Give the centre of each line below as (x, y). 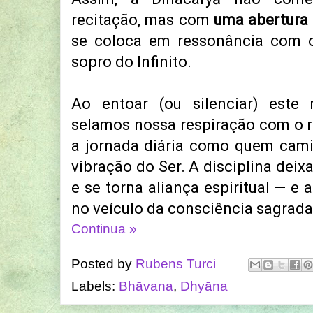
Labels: (95, 286)
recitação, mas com (143, 20)
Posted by (103, 263)
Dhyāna (204, 286)
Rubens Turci (176, 263)
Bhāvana (146, 286)
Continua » (104, 229)
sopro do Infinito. (131, 62)
